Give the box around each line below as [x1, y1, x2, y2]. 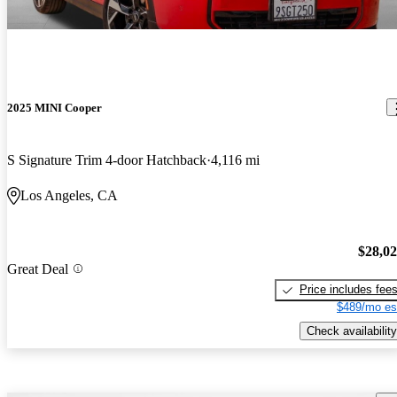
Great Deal [7, 261, 68, 276]
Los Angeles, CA [20, 187, 118, 203]
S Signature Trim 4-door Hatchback [7, 152, 206, 167]
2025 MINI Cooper [7, 100, 102, 114]
